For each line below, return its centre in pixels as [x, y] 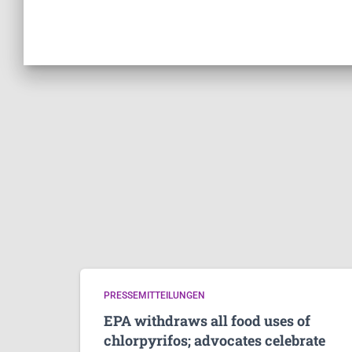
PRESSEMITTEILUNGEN [154, 295]
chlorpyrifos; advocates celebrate [214, 340]
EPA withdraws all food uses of [207, 321]
